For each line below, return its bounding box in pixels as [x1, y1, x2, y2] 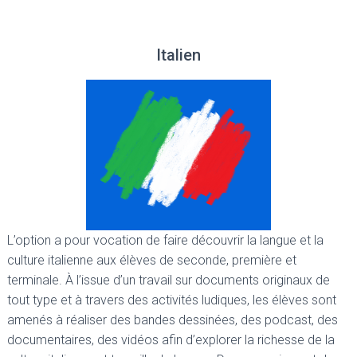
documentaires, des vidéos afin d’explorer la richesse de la [7, 332, 335, 348]
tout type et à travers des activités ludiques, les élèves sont [7, 292, 336, 308]
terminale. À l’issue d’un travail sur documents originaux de [7, 273, 330, 288]
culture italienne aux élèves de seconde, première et [7, 253, 296, 269]
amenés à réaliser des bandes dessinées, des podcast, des [7, 312, 338, 328]
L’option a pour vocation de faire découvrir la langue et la [7, 233, 324, 249]
